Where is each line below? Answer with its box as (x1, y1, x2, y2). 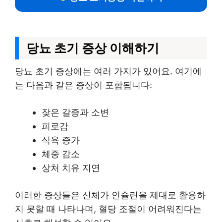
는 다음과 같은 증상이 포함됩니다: (15, 80, 152, 90)
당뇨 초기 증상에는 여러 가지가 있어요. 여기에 (15, 66, 202, 76)
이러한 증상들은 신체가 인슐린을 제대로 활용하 (15, 190, 206, 200)
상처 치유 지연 (42, 163, 100, 173)
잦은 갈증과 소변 (42, 107, 109, 117)
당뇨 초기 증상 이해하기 (26, 41, 159, 55)
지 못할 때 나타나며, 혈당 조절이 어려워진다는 (15, 204, 202, 214)
